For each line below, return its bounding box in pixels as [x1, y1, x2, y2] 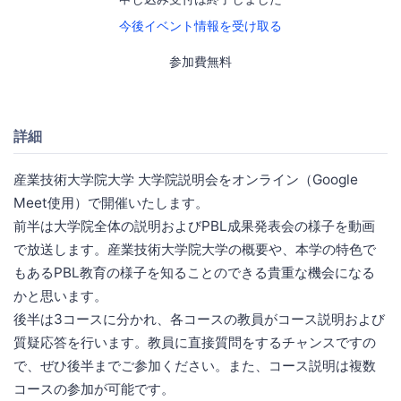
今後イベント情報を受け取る [119, 18, 282, 34]
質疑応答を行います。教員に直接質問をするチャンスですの [13, 333, 376, 351]
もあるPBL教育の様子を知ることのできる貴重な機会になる [13, 263, 375, 281]
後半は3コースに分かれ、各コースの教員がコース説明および [13, 310, 385, 328]
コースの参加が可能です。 [13, 380, 175, 397]
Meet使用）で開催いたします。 [13, 193, 209, 211]
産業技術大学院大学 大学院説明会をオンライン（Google [13, 170, 358, 188]
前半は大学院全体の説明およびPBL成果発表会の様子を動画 [13, 217, 375, 235]
